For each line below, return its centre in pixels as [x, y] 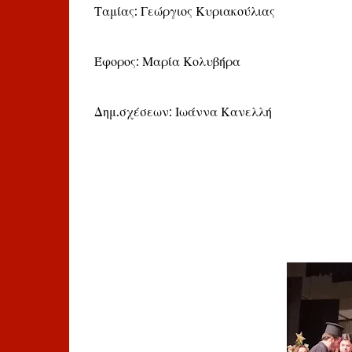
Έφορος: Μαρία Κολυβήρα [167, 61]
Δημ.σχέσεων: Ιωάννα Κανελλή [183, 112]
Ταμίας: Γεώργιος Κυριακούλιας [184, 11]
